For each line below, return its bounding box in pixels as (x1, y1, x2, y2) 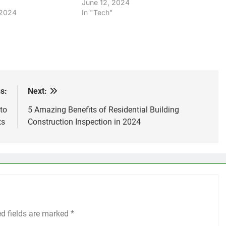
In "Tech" (82, 8, 114, 17)
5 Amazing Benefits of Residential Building (27, 105, 179, 115)
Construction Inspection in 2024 (27, 117, 141, 127)
